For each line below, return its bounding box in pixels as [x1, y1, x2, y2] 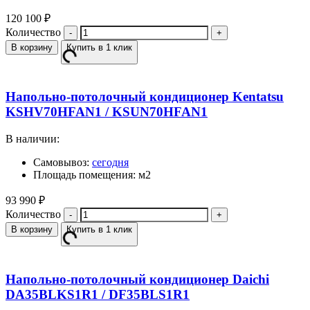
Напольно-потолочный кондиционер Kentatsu [6, 89, 284, 104]
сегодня [92, 156, 129, 169]
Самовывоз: [33, 156, 92, 169]
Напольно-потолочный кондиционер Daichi [6, 271, 269, 286]
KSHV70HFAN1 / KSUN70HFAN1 [6, 104, 208, 120]
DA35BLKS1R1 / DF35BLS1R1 [6, 286, 190, 302]
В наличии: [6, 133, 60, 145]
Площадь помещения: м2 [33, 169, 151, 181]
